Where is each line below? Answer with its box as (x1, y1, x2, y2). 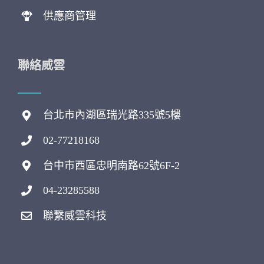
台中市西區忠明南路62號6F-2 (43, 159, 180, 171)
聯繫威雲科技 (43, 209, 107, 222)
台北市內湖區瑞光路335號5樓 (43, 109, 181, 121)
